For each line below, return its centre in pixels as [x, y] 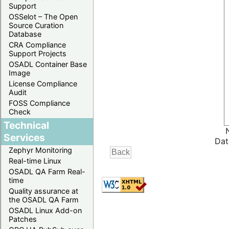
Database [25, 34]
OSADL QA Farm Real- [47, 171]
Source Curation [36, 25]
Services [24, 137]
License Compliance [43, 83]
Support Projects [38, 53]
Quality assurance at [43, 191]
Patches [23, 219]
